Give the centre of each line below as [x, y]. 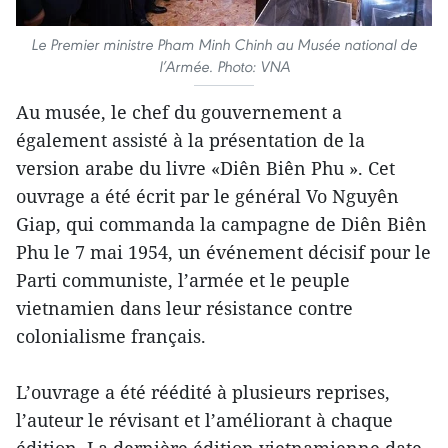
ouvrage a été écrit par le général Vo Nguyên [207, 196]
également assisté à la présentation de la [190, 140]
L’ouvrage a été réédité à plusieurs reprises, [203, 392]
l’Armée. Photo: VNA [224, 67]
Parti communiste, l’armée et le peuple [183, 280]
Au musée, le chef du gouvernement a [179, 112]
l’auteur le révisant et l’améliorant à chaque [204, 420]
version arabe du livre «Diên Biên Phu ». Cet [205, 168]
